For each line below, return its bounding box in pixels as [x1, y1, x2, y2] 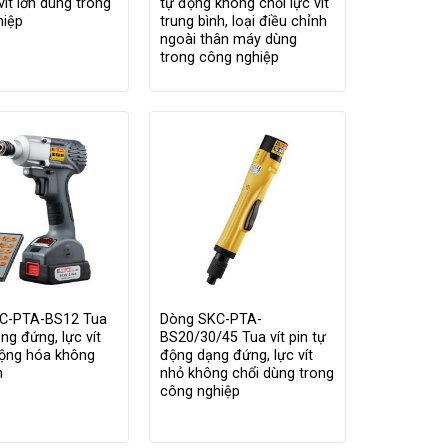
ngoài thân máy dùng [159, 31, 297, 49]
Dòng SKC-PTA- [159, 310, 262, 328]
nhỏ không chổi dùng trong [159, 364, 334, 382]
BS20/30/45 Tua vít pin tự [159, 328, 326, 346]
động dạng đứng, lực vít [159, 346, 313, 364]
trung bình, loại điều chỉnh [159, 13, 327, 31]
